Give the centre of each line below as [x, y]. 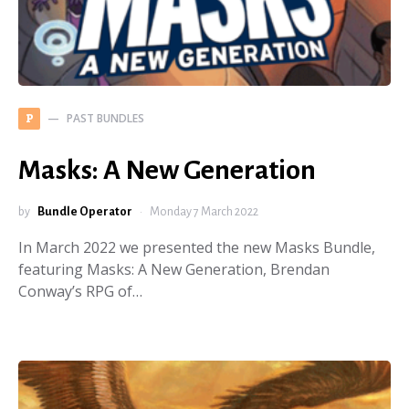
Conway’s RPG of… [80, 292]
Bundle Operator [85, 212]
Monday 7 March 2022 [204, 212]
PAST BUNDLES [105, 119]
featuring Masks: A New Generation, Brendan [174, 270]
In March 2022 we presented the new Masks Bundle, [197, 248]
